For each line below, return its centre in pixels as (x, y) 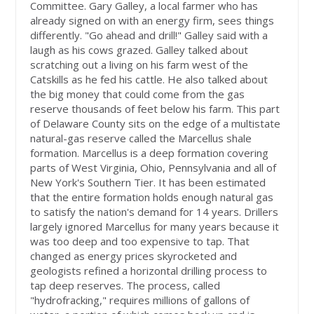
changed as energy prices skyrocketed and (134, 256)
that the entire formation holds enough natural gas (152, 197)
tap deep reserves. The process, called (125, 286)
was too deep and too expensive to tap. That (140, 241)
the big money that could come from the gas (138, 94)
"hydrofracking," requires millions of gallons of (140, 300)
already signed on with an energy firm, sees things (152, 21)
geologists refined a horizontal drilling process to (149, 271)
